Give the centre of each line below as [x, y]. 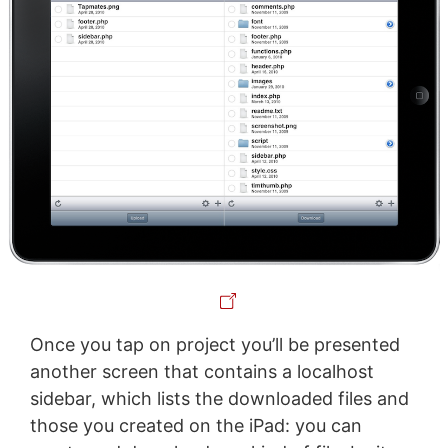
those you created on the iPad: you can [195, 426]
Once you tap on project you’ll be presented [214, 345]
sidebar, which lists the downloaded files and [219, 399]
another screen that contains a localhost [201, 372]
